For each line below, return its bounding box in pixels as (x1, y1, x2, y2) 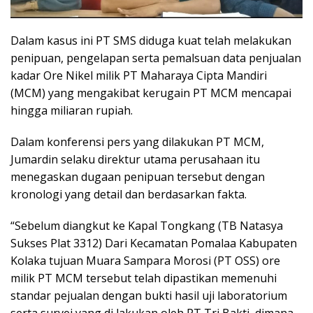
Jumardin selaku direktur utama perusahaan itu (10, 152, 260, 168)
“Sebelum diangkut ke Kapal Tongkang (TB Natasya (10, 218, 283, 234)
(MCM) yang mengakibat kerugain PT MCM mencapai (10, 85, 291, 101)
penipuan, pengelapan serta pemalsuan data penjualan (10, 50, 301, 66)
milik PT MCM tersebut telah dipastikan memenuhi (10, 270, 277, 286)
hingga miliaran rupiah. (10, 103, 133, 119)
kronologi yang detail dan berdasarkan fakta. (10, 187, 247, 203)
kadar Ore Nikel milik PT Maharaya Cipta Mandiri (10, 68, 267, 84)
